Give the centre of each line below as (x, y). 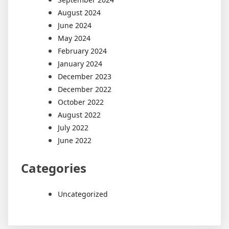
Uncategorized (83, 194)
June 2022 (75, 140)
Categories (54, 168)
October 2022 (81, 102)
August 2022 (79, 114)
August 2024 (79, 12)
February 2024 (82, 51)
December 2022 (85, 89)
